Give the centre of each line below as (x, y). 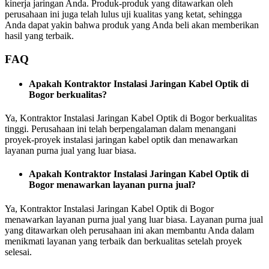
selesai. (18, 252)
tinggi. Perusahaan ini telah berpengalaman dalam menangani (120, 129)
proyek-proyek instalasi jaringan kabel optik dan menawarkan (121, 140)
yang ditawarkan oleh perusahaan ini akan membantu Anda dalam (129, 230)
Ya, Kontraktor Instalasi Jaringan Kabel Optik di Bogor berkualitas (131, 118)
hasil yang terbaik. (39, 35)
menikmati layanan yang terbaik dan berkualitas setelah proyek (123, 241)
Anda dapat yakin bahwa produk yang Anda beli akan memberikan (132, 25)
